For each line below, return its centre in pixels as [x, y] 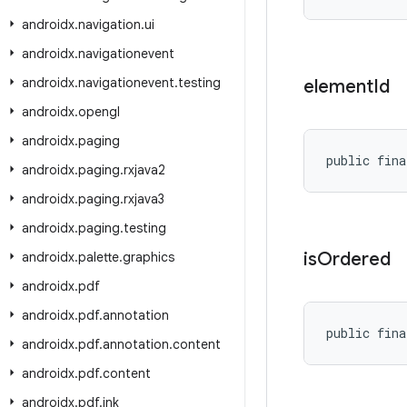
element [338, 87]
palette [99, 257]
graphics [149, 257]
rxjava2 [144, 170]
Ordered [354, 259]
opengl [99, 112]
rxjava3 [144, 199]
